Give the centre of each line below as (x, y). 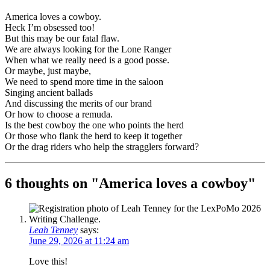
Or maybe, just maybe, (48, 71)
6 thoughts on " (52, 183)
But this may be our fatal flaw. (62, 38)
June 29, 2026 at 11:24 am (79, 241)
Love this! (48, 262)
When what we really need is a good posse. (87, 60)
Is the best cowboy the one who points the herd (94, 125)
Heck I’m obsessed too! (50, 27)
